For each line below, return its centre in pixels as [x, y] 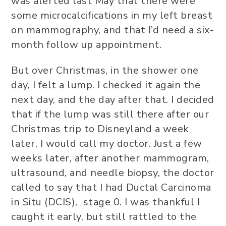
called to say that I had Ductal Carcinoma [111, 187]
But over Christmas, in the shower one [105, 70]
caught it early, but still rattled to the [104, 217]
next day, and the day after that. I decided [113, 100]
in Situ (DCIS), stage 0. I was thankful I [105, 202]
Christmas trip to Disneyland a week [100, 129]
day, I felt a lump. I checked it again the [106, 85]
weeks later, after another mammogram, [110, 158]
